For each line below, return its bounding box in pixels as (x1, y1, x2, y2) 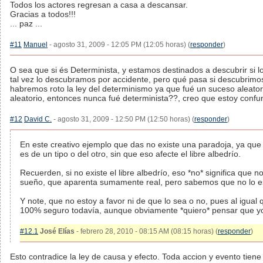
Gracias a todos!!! (10, 9, 76, 19)
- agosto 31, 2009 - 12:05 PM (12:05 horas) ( (48, 41, 190, 49)
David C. (24, 115, 52, 123)
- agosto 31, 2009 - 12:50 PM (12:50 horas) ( (52, 115, 194, 123)
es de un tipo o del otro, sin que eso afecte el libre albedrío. (20, 149, 241, 159)
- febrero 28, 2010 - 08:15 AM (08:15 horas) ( (75, 227, 218, 235)
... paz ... (10, 19, 42, 28)
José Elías (40, 227, 75, 235)
